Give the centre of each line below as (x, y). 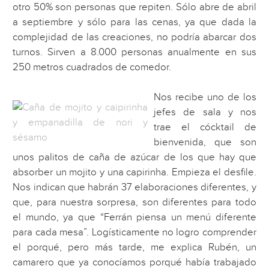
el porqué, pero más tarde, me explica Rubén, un (134, 248)
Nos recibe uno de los (205, 98)
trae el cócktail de (205, 128)
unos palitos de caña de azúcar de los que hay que (134, 158)
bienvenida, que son (205, 143)
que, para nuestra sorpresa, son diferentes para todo (134, 203)
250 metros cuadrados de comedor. (92, 67)
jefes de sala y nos (205, 113)
